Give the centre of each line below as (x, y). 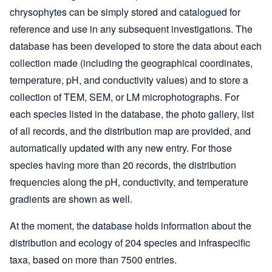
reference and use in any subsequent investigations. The (131, 29)
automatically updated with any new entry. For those (121, 148)
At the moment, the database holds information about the (131, 226)
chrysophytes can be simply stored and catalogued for (125, 12)
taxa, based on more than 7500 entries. (93, 260)
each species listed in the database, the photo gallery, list (132, 114)
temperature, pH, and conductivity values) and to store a (129, 80)
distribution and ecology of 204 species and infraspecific (130, 243)
